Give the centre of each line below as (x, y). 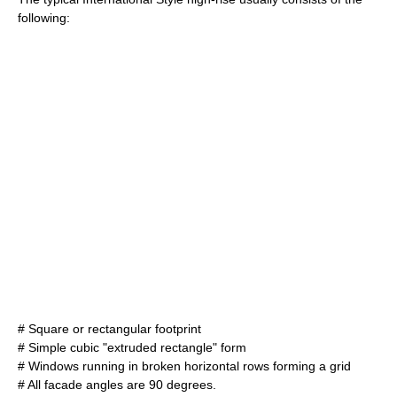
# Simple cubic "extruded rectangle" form (132, 347)
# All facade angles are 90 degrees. (117, 385)
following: (44, 18)
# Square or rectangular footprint (109, 329)
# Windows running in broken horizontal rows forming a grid (184, 366)
